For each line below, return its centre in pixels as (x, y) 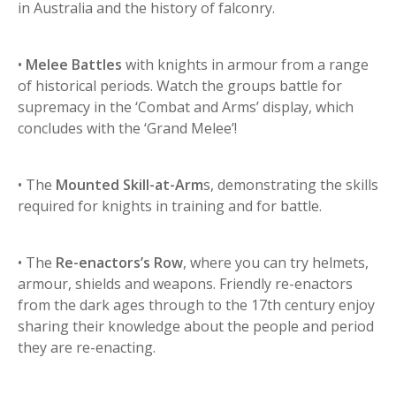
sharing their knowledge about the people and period (196, 327)
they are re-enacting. (87, 348)
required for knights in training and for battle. (170, 206)
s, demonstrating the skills (291, 185)
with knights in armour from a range (245, 65)
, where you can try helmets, (276, 263)
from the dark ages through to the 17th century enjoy (196, 305)
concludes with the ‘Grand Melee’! (127, 129)
